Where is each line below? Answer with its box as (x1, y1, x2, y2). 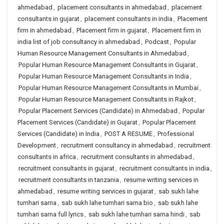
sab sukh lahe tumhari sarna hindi (88, 210, 184, 218)
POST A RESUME (104, 130, 152, 137)
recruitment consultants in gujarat (18, 164, 114, 172)
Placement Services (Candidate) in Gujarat (17, 118, 137, 126)
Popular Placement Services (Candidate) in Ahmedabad (18, 107, 177, 114)
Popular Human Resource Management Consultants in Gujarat (18, 61, 195, 68)
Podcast (145, 38, 169, 45)
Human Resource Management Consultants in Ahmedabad (17, 49, 186, 57)
